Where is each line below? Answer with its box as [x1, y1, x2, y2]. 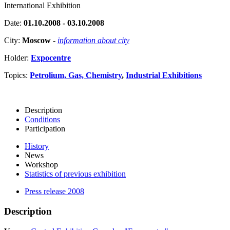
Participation [25, 124, 65, 133]
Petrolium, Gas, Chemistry [30, 71, 122, 80]
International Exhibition [4, 1, 81, 10]
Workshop [25, 160, 58, 169]
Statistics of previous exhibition [25, 169, 126, 179]
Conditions [25, 115, 60, 124]
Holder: [4, 53, 31, 63]
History [25, 142, 49, 151]
